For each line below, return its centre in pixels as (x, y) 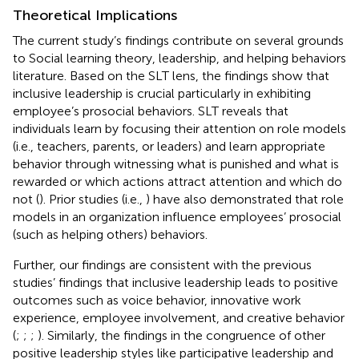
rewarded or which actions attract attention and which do (177, 181)
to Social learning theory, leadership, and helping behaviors (179, 58)
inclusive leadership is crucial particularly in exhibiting (162, 93)
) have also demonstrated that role (245, 199)
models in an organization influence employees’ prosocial (177, 216)
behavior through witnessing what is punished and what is (176, 163)
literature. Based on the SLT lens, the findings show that (171, 75)
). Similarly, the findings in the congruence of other (182, 335)
